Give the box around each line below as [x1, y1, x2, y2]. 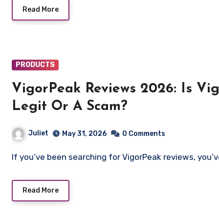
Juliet [28, 129, 48, 137]
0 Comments [122, 129, 165, 138]
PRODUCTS [16, 60, 55, 69]
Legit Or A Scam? [12, 99, 128, 113]
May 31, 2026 [62, 129, 107, 138]
